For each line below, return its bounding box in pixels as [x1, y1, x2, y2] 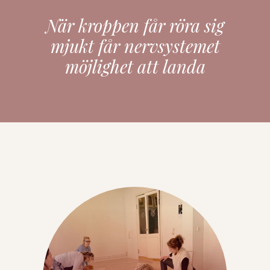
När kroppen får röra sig [46, 13, 224, 37]
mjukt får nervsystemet [50, 34, 220, 57]
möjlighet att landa [64, 54, 206, 78]
